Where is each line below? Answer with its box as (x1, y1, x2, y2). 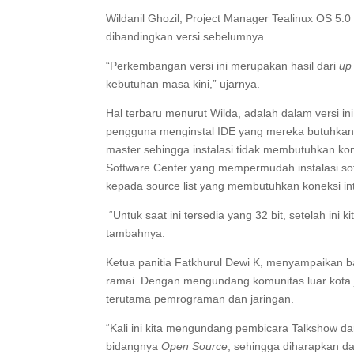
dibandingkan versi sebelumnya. (106, 30, 268, 43)
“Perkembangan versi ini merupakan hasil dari (106, 59, 340, 72)
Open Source (161, 340, 228, 352)
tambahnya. (106, 227, 166, 239)
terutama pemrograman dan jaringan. (106, 292, 295, 305)
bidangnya (106, 340, 162, 352)
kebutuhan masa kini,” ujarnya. (106, 77, 261, 90)
